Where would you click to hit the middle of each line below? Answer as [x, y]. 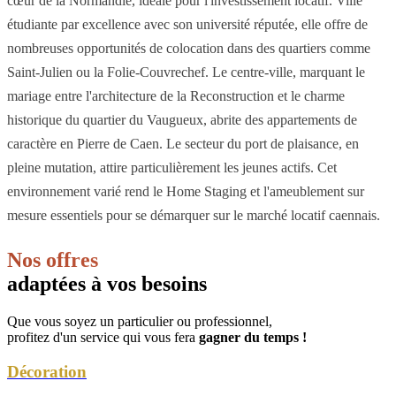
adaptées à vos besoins [107, 284]
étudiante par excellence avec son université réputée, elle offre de [187, 25]
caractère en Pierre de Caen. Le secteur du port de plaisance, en [183, 144]
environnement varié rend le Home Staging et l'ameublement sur [186, 192]
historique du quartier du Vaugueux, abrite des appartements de [182, 120]
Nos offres [53, 260]
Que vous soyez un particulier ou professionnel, [140, 322]
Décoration [47, 371]
